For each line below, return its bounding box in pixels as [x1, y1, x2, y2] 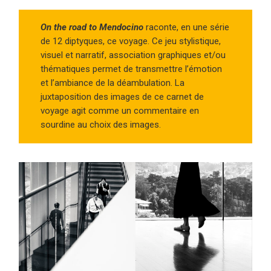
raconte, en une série [143, 22, 229, 33]
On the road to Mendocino [40, 22, 143, 33]
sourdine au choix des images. [40, 119, 161, 131]
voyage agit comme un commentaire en [40, 105, 199, 117]
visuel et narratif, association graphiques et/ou [40, 50, 226, 61]
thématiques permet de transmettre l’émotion [40, 64, 222, 75]
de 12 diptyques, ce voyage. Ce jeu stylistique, [40, 36, 221, 47]
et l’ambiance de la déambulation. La [40, 77, 184, 89]
